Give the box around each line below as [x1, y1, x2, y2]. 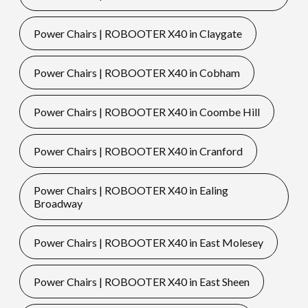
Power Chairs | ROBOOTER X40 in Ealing [33, 184, 228, 197]
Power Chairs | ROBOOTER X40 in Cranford [33, 144, 243, 158]
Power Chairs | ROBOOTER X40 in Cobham [33, 66, 240, 80]
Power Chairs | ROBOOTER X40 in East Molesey [33, 236, 263, 250]
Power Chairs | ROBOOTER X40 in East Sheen [33, 275, 250, 289]
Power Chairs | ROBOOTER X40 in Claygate [33, 27, 242, 41]
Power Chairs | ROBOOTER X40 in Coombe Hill [33, 105, 260, 119]
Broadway [33, 197, 82, 210]
